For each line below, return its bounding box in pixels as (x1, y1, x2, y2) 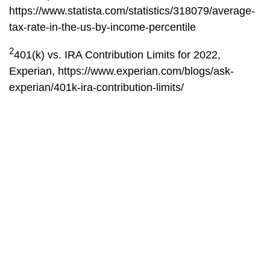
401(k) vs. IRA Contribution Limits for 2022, (14, 49, 221, 61)
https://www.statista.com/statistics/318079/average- (9, 5, 255, 17)
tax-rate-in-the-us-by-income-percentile (9, 21, 196, 33)
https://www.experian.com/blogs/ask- (58, 65, 234, 77)
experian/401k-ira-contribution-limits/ (9, 81, 184, 93)
